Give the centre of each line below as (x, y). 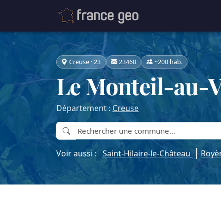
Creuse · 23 (85, 62)
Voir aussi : (79, 154)
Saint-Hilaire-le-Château (147, 154)
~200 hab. (168, 62)
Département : (84, 108)
